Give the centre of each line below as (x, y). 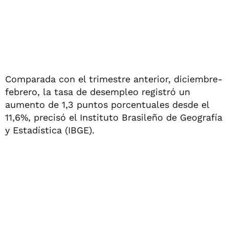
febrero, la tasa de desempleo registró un (98, 91)
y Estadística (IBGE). (50, 130)
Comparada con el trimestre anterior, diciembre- (114, 79)
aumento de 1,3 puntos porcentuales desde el (107, 104)
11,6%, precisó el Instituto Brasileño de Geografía (114, 117)
